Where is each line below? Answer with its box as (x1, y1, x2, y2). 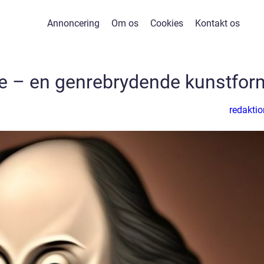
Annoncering (47, 18, 100, 29)
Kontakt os (194, 18, 240, 29)
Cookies (150, 18, 183, 29)
